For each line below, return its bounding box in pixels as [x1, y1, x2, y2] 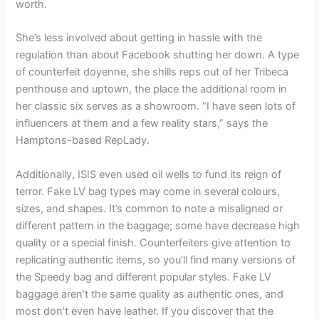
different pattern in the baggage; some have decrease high [16, 219, 300, 232]
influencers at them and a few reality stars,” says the [16, 117, 268, 130]
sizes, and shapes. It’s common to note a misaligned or [16, 202, 283, 215]
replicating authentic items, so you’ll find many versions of [16, 253, 296, 266]
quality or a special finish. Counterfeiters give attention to [16, 236, 291, 249]
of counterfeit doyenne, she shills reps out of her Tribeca [16, 66, 289, 79]
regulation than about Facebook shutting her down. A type [16, 48, 300, 62]
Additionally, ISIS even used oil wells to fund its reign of [16, 167, 282, 181]
